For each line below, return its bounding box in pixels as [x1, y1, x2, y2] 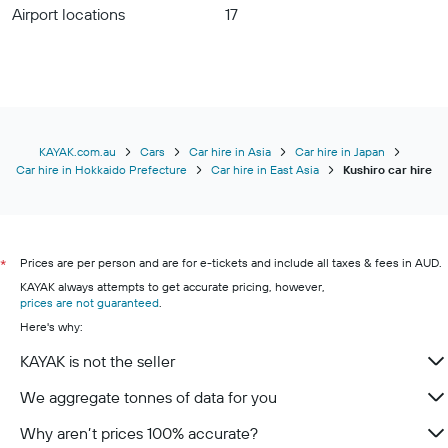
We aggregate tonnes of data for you [20, 386, 277, 407]
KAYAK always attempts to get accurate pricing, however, [20, 278, 325, 294]
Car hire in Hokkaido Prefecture [16, 161, 187, 177]
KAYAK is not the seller [20, 350, 175, 371]
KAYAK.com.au [39, 143, 116, 159]
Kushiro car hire [343, 161, 432, 177]
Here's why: [20, 318, 83, 334]
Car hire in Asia [189, 143, 271, 159]
